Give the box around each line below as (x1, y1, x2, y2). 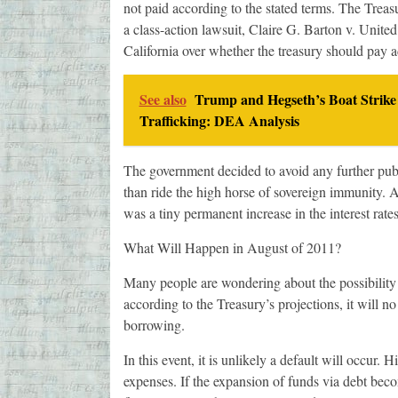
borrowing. (123, 315, 185, 335)
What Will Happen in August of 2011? (123, 238, 341, 258)
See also (139, 89, 187, 110)
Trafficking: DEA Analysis (139, 110, 299, 131)
